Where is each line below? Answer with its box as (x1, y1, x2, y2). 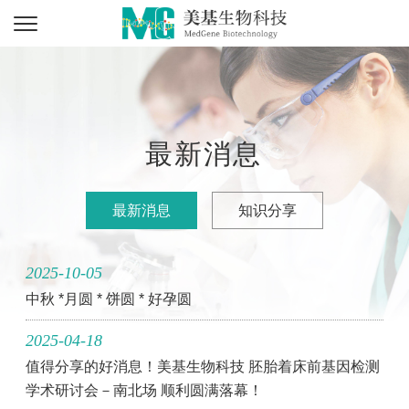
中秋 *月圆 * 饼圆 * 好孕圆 (26, 291, 193, 307)
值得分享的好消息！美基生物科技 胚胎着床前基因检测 (26, 359, 381, 374)
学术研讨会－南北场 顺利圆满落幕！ (26, 383, 264, 398)
